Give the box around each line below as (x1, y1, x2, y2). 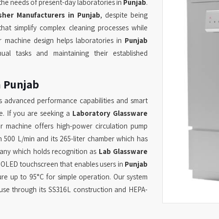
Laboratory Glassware (72, 109, 148, 118)
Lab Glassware (98, 147, 148, 156)
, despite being (100, 10, 148, 20)
